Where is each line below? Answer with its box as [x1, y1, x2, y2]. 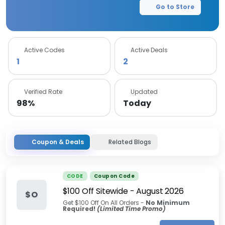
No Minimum [145, 198, 190, 207]
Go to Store [156, 3, 194, 11]
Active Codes [24, 46, 65, 54]
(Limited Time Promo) [96, 204, 166, 213]
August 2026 [136, 185, 184, 197]
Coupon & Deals [32, 138, 84, 146]
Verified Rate [24, 87, 62, 96]
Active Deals [131, 46, 168, 54]
